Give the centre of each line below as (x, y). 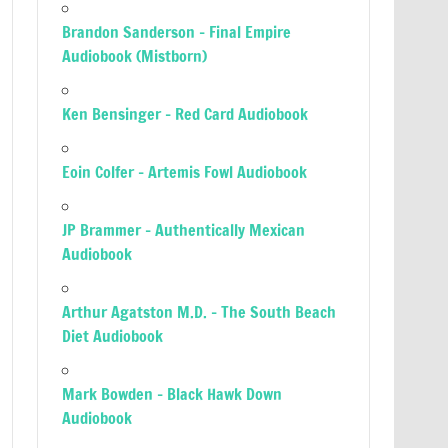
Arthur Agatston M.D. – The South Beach (199, 312)
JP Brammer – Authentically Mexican (184, 230)
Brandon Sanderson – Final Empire (177, 32)
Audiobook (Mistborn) (135, 56)
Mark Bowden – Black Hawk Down (172, 394)
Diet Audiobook (113, 336)
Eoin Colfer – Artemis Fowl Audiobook (185, 172)
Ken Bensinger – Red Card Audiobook (185, 114)
